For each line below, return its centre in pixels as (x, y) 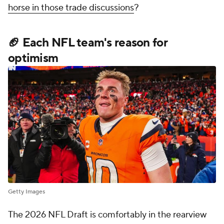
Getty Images (26, 191)
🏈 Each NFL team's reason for (88, 42)
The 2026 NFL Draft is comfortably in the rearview (107, 214)
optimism (33, 58)
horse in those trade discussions (71, 7)
